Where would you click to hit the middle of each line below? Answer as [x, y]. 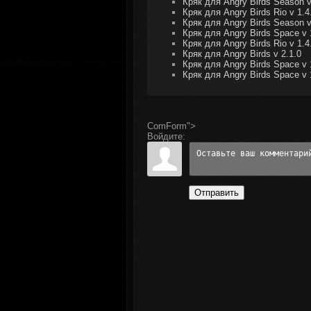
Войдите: [166, 136]
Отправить [217, 193]
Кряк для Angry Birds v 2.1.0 [242, 54]
